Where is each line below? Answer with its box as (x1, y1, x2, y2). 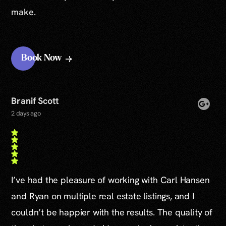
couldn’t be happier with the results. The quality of (11, 206, 213, 218)
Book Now (21, 53, 62, 64)
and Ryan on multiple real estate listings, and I (11, 190, 194, 202)
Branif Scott (11, 94, 60, 106)
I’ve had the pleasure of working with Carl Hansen (11, 174, 210, 186)
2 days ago (11, 108, 41, 118)
